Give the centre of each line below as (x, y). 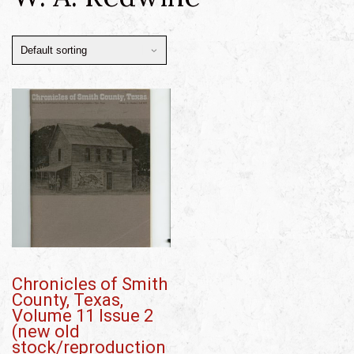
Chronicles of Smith (90, 284)
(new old (46, 331)
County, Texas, (68, 299)
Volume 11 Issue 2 (83, 315)
